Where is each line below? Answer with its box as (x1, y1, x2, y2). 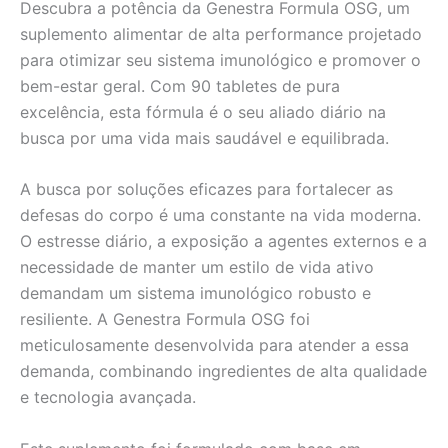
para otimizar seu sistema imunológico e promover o (20, 49, 421, 70)
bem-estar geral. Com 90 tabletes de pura (20, 75, 340, 96)
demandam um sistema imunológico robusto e (20, 283, 371, 304)
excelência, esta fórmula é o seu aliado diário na (20, 101, 386, 122)
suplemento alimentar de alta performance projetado (20, 23, 422, 44)
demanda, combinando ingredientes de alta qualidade (20, 361, 427, 382)
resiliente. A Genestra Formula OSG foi (20, 309, 310, 330)
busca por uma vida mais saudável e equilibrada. (20, 127, 389, 148)
